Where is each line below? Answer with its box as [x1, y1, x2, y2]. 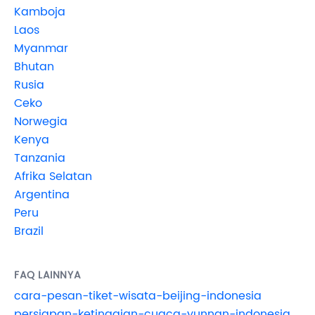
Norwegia [14, 112, 67, 131]
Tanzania [14, 148, 65, 167]
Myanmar [14, 39, 68, 58]
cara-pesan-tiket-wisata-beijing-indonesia [14, 286, 262, 305]
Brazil [14, 221, 44, 240]
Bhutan [14, 57, 54, 76]
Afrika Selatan [14, 167, 92, 186]
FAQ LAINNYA [14, 266, 82, 283]
